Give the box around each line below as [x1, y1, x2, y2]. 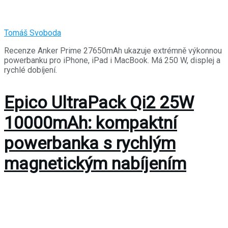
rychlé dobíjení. [4, 65, 57, 75]
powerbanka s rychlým [4, 133, 176, 154]
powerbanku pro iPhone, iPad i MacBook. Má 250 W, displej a [4, 55, 220, 66]
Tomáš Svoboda [4, 28, 61, 38]
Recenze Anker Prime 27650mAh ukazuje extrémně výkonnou [4, 46, 222, 56]
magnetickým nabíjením [4, 153, 186, 174]
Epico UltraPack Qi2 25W [4, 92, 194, 113]
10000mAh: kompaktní [4, 112, 177, 133]
